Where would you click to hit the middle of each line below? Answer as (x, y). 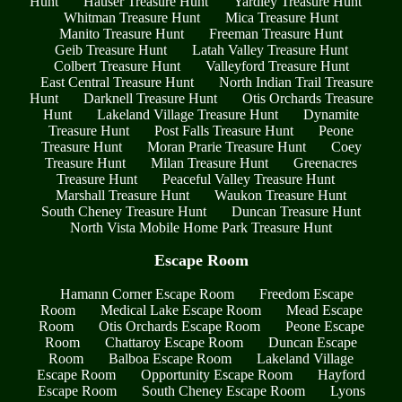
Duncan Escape (313, 342)
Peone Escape (324, 326)
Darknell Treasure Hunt (150, 98)
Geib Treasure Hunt (110, 49)
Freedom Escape (306, 293)
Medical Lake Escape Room (180, 310)
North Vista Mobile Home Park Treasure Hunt (201, 227)
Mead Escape (324, 310)
